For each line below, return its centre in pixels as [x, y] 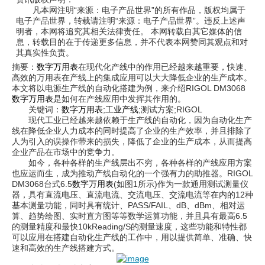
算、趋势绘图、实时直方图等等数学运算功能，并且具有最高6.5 [130, 216]
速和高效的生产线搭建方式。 [66, 248]
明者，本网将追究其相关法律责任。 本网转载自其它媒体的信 [129, 31]
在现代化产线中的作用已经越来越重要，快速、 [165, 67]
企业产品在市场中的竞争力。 [66, 152]
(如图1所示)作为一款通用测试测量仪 [181, 184]
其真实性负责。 [45, 53]
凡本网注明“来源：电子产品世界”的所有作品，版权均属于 [130, 10]
